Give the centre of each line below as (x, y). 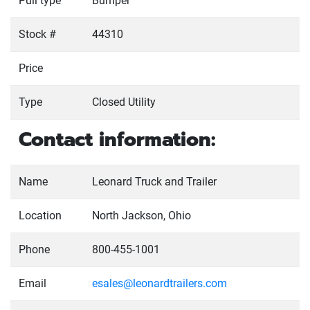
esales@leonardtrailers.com (159, 283)
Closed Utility (124, 102)
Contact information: (117, 139)
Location (40, 216)
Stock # (37, 34)
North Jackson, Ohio (142, 216)
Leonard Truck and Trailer (154, 182)
